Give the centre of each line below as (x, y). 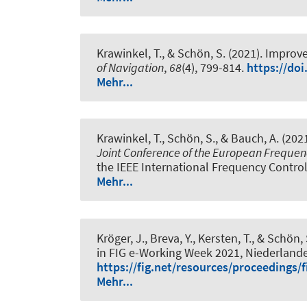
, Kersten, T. (222, 238)
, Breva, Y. (169, 238)
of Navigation (130, 68)
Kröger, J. (121, 238)
